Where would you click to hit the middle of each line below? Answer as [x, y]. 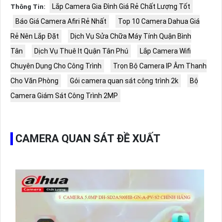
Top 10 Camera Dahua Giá [159, 21]
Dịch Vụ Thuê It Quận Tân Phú [81, 51]
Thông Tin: [28, 6]
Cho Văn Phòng [34, 81]
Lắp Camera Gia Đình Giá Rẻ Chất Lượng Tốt [121, 6]
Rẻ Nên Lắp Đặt [34, 36]
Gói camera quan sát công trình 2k [124, 81]
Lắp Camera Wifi [165, 51]
